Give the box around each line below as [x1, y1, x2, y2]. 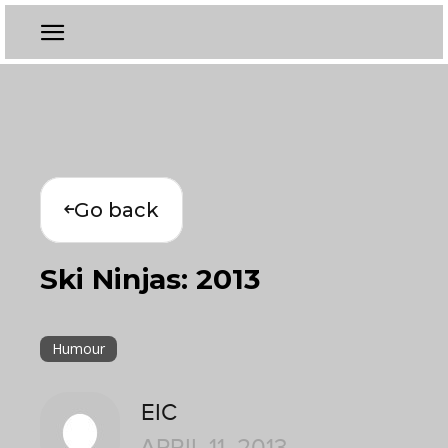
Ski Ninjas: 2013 [40, 262, 260, 296]
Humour [52, 339, 105, 358]
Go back [74, 198, 159, 222]
